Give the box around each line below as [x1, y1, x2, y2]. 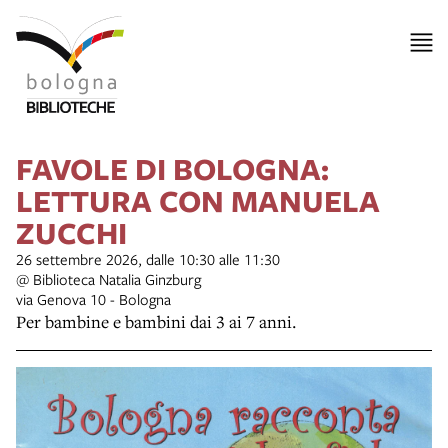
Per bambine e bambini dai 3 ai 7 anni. [16, 309, 297, 333]
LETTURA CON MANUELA [16, 179, 380, 221]
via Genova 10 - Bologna [16, 288, 171, 309]
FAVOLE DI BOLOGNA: [16, 147, 329, 189]
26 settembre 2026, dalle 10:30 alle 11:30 [16, 248, 280, 269]
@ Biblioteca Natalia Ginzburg [16, 268, 201, 289]
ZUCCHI [16, 211, 127, 253]
